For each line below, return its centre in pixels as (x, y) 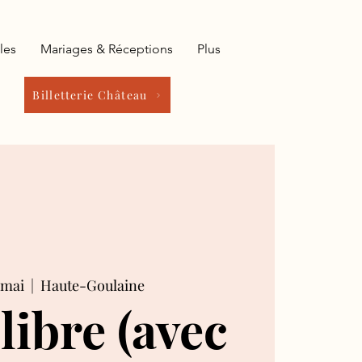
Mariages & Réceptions (107, 49)
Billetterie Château (90, 95)
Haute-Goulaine (93, 285)
